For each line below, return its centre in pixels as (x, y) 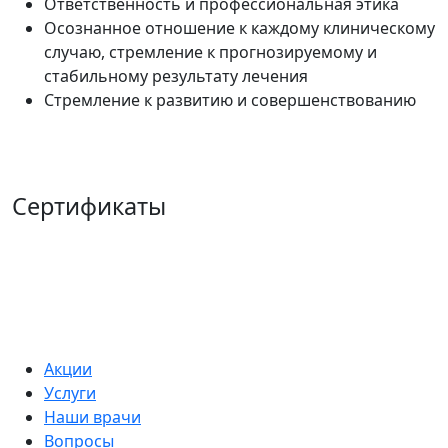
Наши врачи (92, 417)
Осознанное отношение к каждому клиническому (239, 27)
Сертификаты (89, 205)
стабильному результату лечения (176, 75)
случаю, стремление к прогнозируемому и (210, 51)
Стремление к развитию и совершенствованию (230, 99)
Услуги (70, 393)
